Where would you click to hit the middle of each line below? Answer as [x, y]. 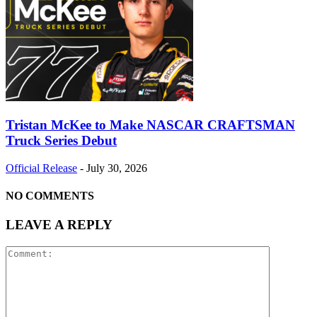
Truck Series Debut [61, 140]
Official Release [41, 168]
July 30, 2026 [117, 168]
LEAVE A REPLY [59, 225]
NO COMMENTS [50, 195]
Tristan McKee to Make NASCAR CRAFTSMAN [150, 125]
